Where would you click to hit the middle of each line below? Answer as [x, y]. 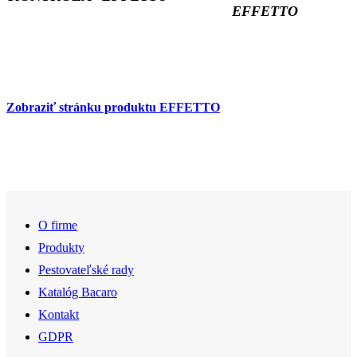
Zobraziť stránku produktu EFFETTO [113, 108]
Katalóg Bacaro [78, 292]
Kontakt [59, 315]
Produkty [61, 248]
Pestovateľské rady [86, 270]
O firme [58, 226]
